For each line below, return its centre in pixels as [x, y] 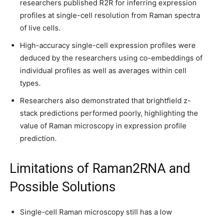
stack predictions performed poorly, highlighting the [109, 113]
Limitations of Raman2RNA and [100, 169]
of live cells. [41, 28]
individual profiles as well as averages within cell [103, 70]
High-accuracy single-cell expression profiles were [108, 45]
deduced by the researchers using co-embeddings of [111, 58]
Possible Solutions [63, 187]
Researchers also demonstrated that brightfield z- [105, 101]
